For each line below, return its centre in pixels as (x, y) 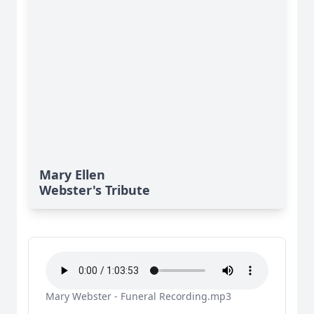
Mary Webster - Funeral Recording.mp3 (138, 296)
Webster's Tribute (95, 190)
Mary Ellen (72, 175)
